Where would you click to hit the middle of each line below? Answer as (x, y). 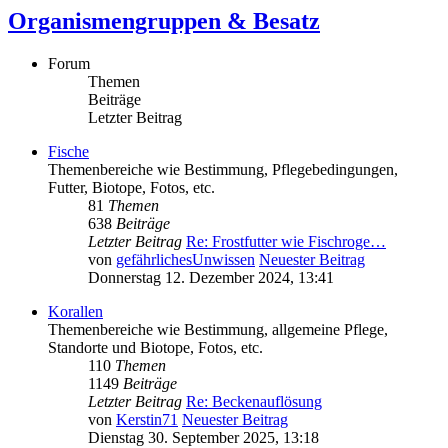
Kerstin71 (147, 420)
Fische (68, 152)
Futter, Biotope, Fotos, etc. (131, 188)
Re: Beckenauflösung (254, 402)
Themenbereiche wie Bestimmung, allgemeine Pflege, (218, 330)
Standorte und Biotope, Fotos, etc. (155, 348)
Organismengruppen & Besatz (164, 21)
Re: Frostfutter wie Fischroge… (286, 242)
